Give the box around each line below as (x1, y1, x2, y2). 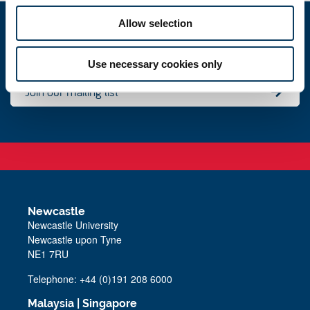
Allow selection (118, 17, 192, 29)
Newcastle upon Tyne (28, 232, 122, 246)
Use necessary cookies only (88, 57, 222, 69)
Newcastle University (28, 217, 118, 232)
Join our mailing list (25, 84, 118, 100)
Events (43, 41, 75, 57)
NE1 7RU (28, 246, 69, 261)
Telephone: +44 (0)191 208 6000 (28, 271, 172, 286)
